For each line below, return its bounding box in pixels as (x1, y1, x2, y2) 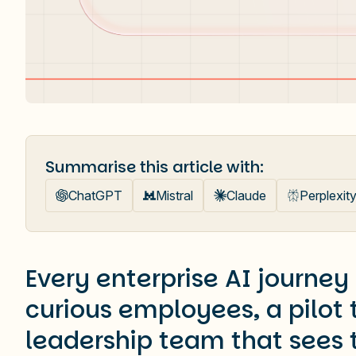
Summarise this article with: (45, 156, 264, 178)
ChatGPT (68, 188, 122, 203)
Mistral (156, 188, 193, 203)
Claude (226, 188, 266, 203)
